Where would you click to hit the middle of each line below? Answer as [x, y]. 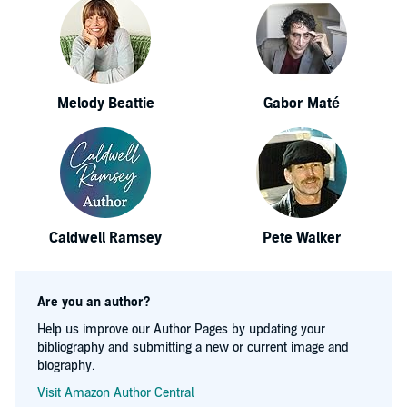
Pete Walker [302, 238]
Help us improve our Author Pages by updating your [181, 329]
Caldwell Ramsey [105, 238]
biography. [66, 366]
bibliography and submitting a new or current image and [193, 347]
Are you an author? [94, 302]
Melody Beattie [105, 104]
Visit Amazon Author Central [115, 393]
